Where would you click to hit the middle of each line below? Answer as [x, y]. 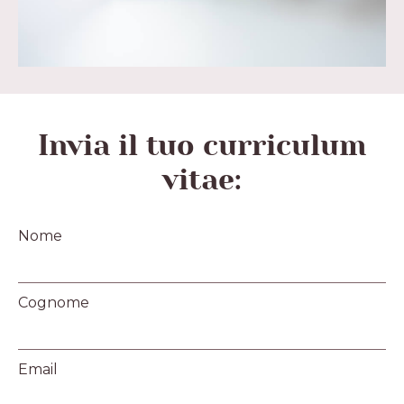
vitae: [202, 180]
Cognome [54, 302]
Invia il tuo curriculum [202, 146]
